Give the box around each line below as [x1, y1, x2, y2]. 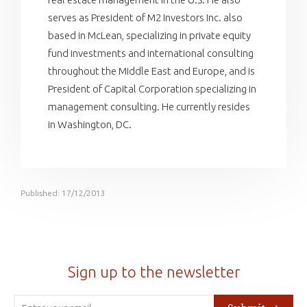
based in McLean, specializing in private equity [48, 29, 251, 41]
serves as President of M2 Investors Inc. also [48, 11, 243, 23]
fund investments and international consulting [48, 47, 254, 59]
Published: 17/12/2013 [21, 188, 106, 197]
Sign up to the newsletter [67, 262, 240, 280]
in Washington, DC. [48, 118, 132, 130]
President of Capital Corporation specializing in [48, 82, 256, 95]
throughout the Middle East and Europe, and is [48, 64, 255, 77]
